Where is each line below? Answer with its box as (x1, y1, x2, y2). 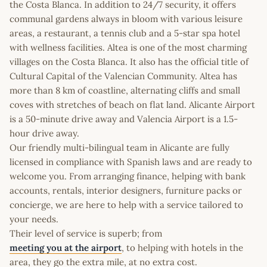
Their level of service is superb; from (10, 227, 162, 239)
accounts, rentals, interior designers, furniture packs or (10, 184, 242, 196)
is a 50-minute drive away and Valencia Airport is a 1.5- (10, 113, 238, 125)
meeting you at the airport (10, 241, 122, 253)
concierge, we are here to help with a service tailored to (10, 198, 243, 210)
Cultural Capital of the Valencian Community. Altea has (10, 70, 237, 82)
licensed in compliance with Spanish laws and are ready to (10, 156, 252, 167)
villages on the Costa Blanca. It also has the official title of (10, 55, 249, 67)
